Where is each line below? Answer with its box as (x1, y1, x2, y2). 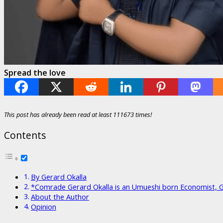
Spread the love (4, 67, 66, 78)
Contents (4, 128, 46, 142)
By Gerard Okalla (30, 172, 87, 182)
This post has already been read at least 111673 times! (4, 110, 152, 119)
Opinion (30, 202, 56, 212)
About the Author (30, 192, 89, 202)
